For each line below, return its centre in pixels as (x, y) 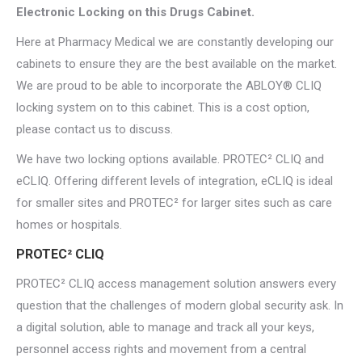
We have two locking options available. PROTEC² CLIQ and (170, 160)
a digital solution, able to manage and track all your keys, (165, 328)
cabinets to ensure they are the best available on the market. (177, 64)
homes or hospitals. (69, 225)
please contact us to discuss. (95, 130)
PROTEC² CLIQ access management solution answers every (176, 284)
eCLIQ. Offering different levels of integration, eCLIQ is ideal (175, 181)
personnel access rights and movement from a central (161, 349)
